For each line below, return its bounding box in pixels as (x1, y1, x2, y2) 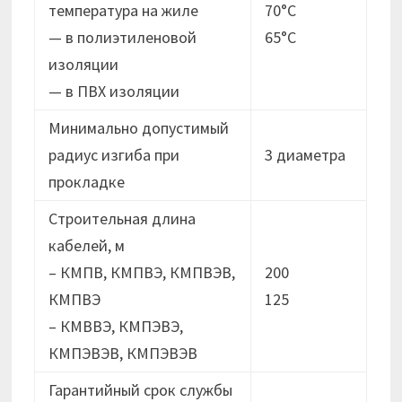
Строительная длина (48, 208, 197, 230)
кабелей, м (48, 235, 126, 257)
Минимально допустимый (48, 118, 230, 139)
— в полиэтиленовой (48, 27, 197, 48)
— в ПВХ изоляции (48, 81, 180, 102)
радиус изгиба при (48, 144, 180, 166)
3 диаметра (265, 144, 346, 166)
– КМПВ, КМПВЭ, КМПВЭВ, (48, 262, 236, 284)
